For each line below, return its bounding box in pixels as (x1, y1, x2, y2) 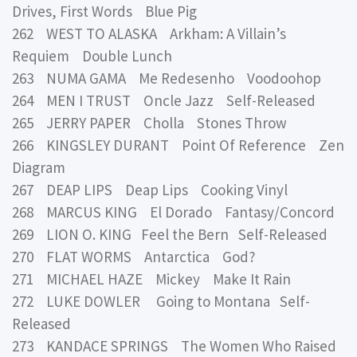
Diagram (12, 158, 65, 178)
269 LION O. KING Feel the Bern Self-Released (12, 225, 334, 245)
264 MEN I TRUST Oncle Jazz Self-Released (12, 91, 316, 111)
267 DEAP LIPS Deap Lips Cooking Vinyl (12, 180, 288, 200)
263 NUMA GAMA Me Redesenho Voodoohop (12, 69, 321, 88)
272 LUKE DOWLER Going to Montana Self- (12, 292, 310, 312)
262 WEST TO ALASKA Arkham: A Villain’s (12, 24, 286, 44)
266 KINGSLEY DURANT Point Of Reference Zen (12, 135, 344, 155)
